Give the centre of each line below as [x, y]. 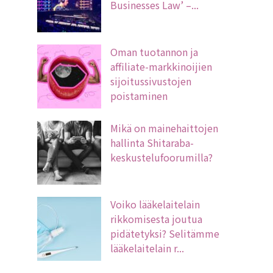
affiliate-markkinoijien [161, 66]
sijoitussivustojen [151, 81]
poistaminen [139, 96]
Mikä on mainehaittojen [164, 128]
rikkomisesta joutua [156, 219]
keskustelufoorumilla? [161, 157]
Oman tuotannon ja [154, 52]
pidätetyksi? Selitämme [165, 233]
